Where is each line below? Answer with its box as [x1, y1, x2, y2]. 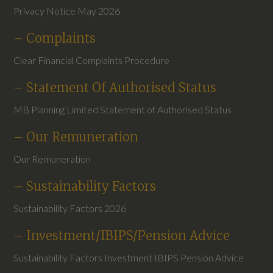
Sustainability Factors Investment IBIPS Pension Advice [13, 251, 244, 263]
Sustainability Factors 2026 [13, 202, 127, 214]
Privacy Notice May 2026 [13, 4, 121, 16]
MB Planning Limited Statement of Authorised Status [13, 103, 232, 115]
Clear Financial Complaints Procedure [13, 54, 172, 66]
